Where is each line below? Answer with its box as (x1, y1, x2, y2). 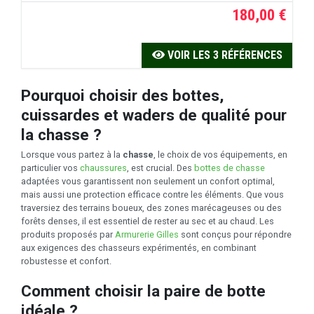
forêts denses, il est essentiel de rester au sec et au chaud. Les (21, 215, 274, 226)
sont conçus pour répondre (181, 228, 292, 240)
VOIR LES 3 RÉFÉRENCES (164, 48, 282, 62)
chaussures (80, 162, 127, 173)
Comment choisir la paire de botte (21, 281, 266, 300)
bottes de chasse (194, 162, 265, 173)
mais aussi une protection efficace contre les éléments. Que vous (21, 189, 284, 200)
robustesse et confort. (21, 255, 111, 266)
